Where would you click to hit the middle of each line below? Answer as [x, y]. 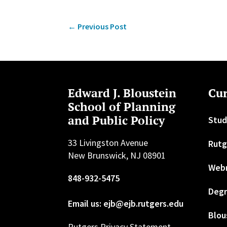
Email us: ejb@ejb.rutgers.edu [126, 204]
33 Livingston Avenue [108, 143]
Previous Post [102, 26]
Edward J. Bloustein [122, 93]
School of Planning [122, 107]
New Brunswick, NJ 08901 [117, 156]
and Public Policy [117, 121]
